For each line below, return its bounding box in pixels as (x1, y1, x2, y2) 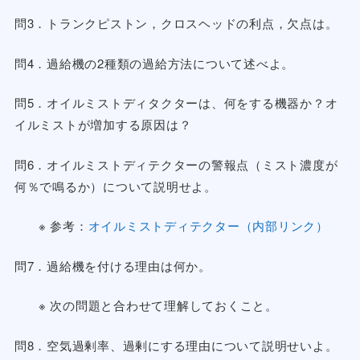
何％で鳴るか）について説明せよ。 (14, 177, 217, 194)
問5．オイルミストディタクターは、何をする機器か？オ (14, 94, 338, 112)
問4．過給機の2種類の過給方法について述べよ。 (14, 54, 295, 72)
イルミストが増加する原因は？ (14, 116, 192, 133)
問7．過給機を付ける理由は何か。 (14, 256, 211, 274)
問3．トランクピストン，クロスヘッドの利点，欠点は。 (14, 14, 338, 32)
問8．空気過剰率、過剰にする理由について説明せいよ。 (14, 336, 338, 354)
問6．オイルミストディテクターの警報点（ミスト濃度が (14, 155, 338, 173)
